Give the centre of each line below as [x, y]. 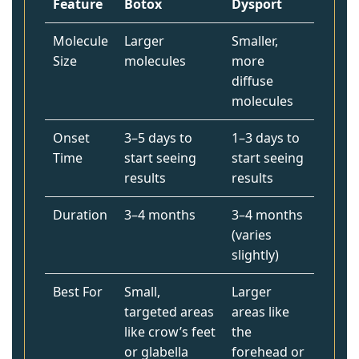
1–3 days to [266, 138]
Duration [80, 215]
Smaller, [255, 41]
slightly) [255, 255]
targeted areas [169, 312]
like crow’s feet [170, 332]
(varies [252, 235]
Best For [78, 292]
